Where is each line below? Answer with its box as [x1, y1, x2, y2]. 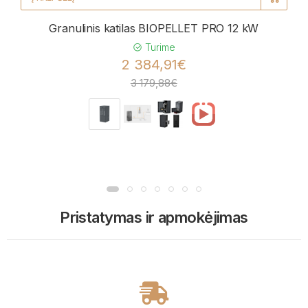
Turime [142, 41, 175, 53]
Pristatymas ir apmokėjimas [60, 208, 248, 227]
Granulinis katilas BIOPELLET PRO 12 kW [49, 21, 259, 35]
